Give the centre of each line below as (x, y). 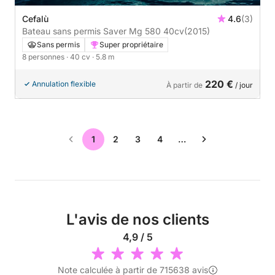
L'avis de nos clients (137, 220)
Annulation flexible (64, 84)
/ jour (243, 85)
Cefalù (35, 19)
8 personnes (44, 57)
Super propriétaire (131, 45)
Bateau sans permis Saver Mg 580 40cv (174, 31)
